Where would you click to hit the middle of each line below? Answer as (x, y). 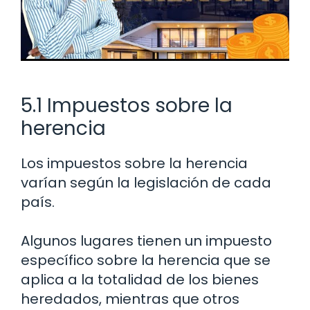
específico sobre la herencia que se (146, 260)
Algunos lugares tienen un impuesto (146, 240)
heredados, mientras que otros (130, 299)
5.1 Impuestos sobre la (127, 105)
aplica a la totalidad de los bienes (140, 279)
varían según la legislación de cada (146, 182)
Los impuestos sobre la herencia (134, 163)
